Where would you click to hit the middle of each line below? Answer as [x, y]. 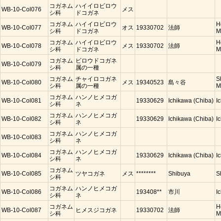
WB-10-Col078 [21, 46]
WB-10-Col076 [21, 9]
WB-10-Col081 [21, 101]
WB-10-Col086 [21, 192]
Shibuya [179, 174]
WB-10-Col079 [21, 64]
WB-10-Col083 [21, 137]
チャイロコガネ [96, 79]
